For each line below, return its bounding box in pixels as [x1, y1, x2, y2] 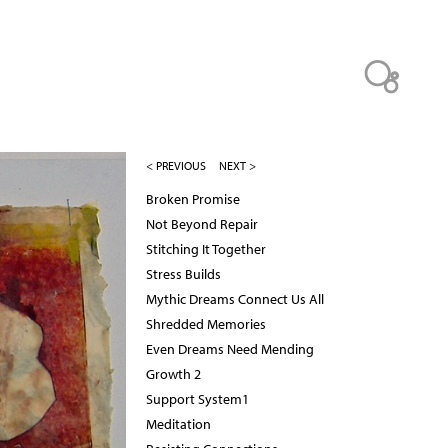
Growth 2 [146, 365, 201, 384]
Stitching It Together [146, 240, 266, 259]
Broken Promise [146, 190, 240, 209]
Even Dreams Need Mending [146, 340, 314, 359]
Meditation [146, 415, 211, 434]
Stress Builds [146, 265, 221, 284]
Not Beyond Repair [146, 215, 258, 234]
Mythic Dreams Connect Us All [146, 290, 324, 309]
